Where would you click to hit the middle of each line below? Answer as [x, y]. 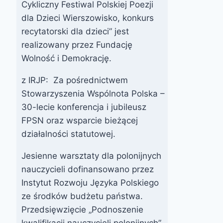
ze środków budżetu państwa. [82, 196]
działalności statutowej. [69, 134]
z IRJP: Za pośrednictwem [75, 80]
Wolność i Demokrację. [67, 58]
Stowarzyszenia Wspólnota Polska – [93, 93]
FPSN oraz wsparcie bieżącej [80, 120]
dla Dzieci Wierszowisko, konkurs [88, 18]
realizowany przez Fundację [77, 45]
